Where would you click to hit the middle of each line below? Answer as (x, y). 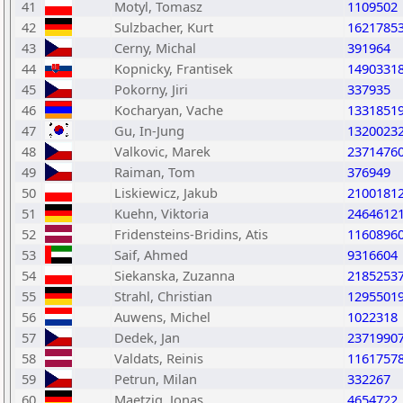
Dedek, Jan (147, 337)
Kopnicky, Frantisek (174, 68)
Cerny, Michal (155, 48)
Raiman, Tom (155, 172)
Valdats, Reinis (159, 358)
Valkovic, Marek (162, 151)
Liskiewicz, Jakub (166, 193)
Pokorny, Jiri (151, 89)
